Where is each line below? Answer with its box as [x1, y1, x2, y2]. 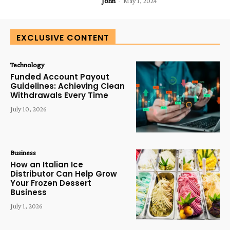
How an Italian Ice [10, 159, 83, 170]
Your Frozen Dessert [10, 177, 91, 188]
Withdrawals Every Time [10, 90, 108, 101]
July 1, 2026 [10, 201, 43, 210]
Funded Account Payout [10, 71, 109, 82]
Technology [10, 61, 44, 69]
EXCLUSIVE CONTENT [16, 32, 109, 44]
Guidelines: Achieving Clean [10, 81, 125, 91]
